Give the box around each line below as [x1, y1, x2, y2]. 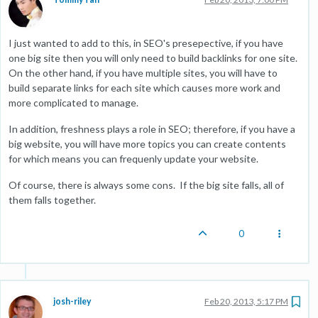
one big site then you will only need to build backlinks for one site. [9, 52, 300, 64]
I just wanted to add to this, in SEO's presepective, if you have [9, 37, 283, 49]
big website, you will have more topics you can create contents [9, 138, 286, 150]
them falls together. [9, 194, 96, 206]
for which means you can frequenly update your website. [9, 153, 258, 165]
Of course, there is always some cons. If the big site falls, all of [9, 179, 284, 191]
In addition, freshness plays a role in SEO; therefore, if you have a [9, 123, 295, 135]
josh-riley [53, 296, 92, 307]
